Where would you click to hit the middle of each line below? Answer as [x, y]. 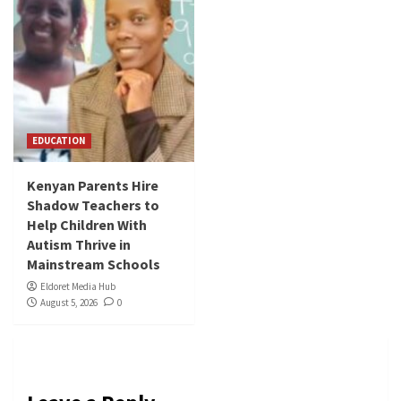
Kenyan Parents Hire [93, 186]
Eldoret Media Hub [78, 287]
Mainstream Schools [94, 264]
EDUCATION [59, 141]
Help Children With [87, 225]
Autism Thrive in [79, 245]
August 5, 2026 [69, 303]
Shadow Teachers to [93, 205]
